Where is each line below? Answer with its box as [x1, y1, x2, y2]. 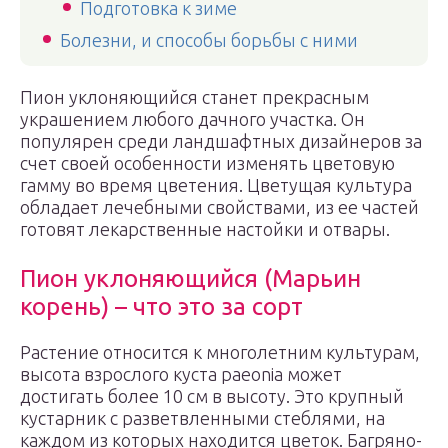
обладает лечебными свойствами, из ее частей [20, 197, 419, 217]
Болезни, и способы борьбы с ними [60, 30, 358, 50]
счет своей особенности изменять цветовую [20, 153, 395, 173]
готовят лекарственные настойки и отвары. [20, 219, 390, 239]
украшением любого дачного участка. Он [20, 109, 365, 129]
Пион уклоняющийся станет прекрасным [20, 87, 369, 107]
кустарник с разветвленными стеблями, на [20, 408, 385, 428]
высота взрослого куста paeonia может [20, 364, 342, 384]
